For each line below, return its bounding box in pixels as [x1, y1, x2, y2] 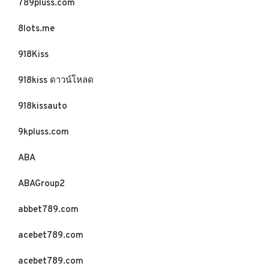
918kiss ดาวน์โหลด [18, 75, 94, 86]
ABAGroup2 [18, 178, 65, 190]
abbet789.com [18, 204, 79, 216]
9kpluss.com [18, 127, 69, 138]
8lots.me [18, 23, 55, 35]
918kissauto [18, 101, 67, 112]
